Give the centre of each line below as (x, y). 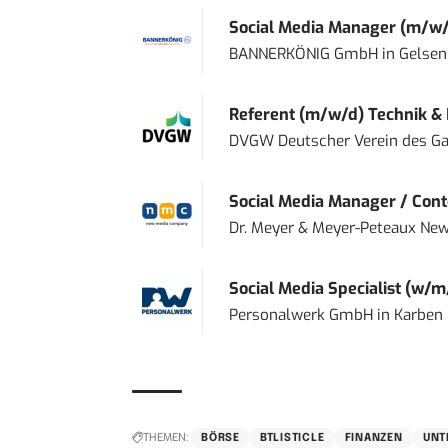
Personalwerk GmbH (300, 314)
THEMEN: (165, 437)
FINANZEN (373, 437)
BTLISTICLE (292, 437)
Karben (418, 314)
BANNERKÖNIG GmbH (303, 53)
